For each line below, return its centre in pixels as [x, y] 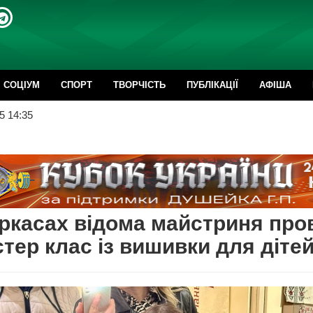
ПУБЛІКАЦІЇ [212, 85]
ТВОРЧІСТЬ [139, 85]
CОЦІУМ [22, 85]
